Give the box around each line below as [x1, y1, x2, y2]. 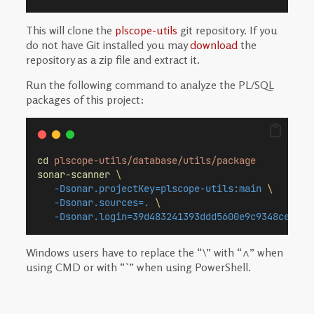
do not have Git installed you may [25, 38, 190, 53]
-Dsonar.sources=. [53, 196, 149, 210]
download [189, 38, 238, 53]
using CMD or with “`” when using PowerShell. [25, 260, 251, 275]
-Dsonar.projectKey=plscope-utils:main [53, 182, 261, 196]
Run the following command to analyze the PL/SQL [25, 78, 274, 93]
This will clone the [25, 23, 115, 38]
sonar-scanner [36, 168, 110, 182]
